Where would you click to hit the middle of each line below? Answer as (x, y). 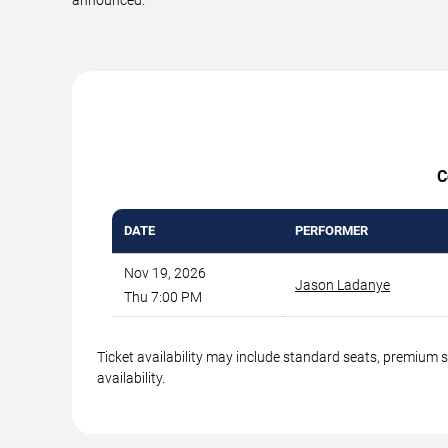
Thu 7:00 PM (163, 296)
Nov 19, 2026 (165, 272)
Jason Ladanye (342, 284)
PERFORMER (331, 230)
